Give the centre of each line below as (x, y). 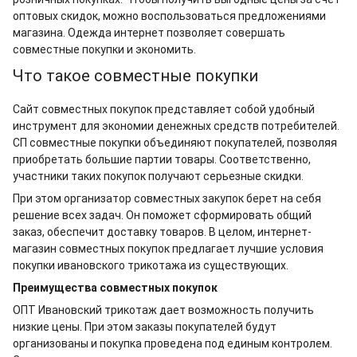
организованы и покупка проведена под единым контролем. (173, 343)
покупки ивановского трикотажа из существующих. (151, 265)
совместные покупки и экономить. (104, 49)
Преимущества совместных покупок (115, 287)
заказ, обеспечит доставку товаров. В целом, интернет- (162, 231)
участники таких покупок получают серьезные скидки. (158, 176)
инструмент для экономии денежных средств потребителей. (176, 126)
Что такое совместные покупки (135, 75)
